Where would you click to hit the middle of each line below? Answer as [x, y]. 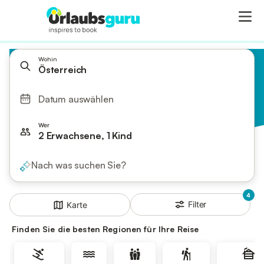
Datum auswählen [76, 99]
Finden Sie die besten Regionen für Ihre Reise [105, 229]
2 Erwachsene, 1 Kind [85, 136]
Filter [197, 204]
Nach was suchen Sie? [79, 165]
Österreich [63, 70]
